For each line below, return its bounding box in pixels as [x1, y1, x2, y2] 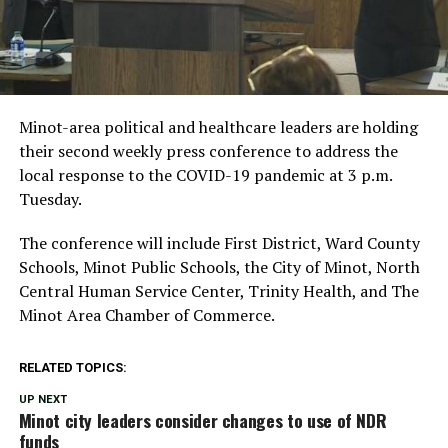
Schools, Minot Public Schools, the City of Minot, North [18, 255, 420, 278]
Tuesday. [18, 187, 82, 210]
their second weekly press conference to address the [18, 139, 398, 162]
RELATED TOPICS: [18, 359, 127, 375]
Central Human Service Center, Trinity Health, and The [18, 279, 419, 302]
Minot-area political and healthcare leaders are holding [18, 115, 418, 138]
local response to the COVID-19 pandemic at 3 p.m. [18, 163, 392, 186]
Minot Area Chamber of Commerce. [18, 303, 275, 326]
